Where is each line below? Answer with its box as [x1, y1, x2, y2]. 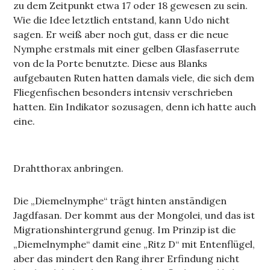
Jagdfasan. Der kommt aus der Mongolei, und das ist [13, 209, 256, 221]
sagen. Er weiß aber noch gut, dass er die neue [13, 28, 229, 40]
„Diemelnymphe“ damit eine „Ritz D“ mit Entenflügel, [13, 237, 256, 250]
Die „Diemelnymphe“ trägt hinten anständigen [13, 194, 227, 207]
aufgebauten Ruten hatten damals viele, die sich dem [13, 71, 255, 84]
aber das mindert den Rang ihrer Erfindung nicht [13, 252, 240, 265]
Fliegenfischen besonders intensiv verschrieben [13, 86, 233, 98]
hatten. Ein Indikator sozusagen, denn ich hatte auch [13, 100, 257, 113]
